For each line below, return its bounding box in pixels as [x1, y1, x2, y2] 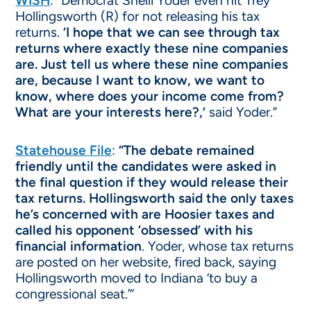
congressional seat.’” [15, 286, 135, 302]
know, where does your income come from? [15, 88, 285, 104]
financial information [15, 238, 142, 254]
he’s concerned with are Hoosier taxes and [15, 206, 275, 222]
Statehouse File [15, 142, 112, 158]
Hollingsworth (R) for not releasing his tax [15, 8, 260, 24]
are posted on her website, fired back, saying [15, 254, 277, 270]
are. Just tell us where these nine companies [15, 56, 289, 72]
